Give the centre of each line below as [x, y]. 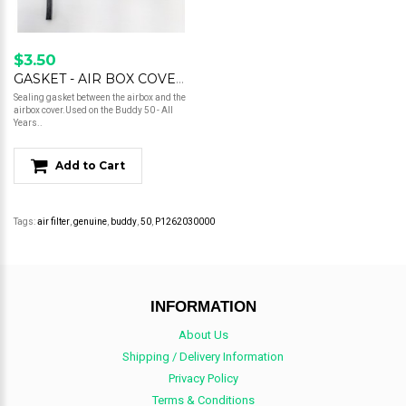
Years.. [28, 123]
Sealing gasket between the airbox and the [100, 98]
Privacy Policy [203, 379]
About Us [203, 335]
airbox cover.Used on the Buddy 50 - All [93, 111]
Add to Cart [90, 166]
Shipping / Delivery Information [203, 357]
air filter [53, 222]
